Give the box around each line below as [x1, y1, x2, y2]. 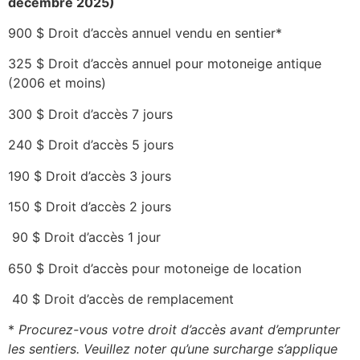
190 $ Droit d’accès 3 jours [8, 167, 171, 184]
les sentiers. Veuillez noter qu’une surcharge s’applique [8, 341, 337, 358]
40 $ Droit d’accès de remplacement [8, 291, 234, 308]
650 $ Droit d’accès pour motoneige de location [8, 260, 301, 276]
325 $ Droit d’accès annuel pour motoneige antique [8, 55, 321, 72]
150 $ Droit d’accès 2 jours [8, 198, 171, 215]
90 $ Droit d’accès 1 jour [8, 229, 161, 246]
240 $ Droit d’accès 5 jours [8, 137, 174, 153]
